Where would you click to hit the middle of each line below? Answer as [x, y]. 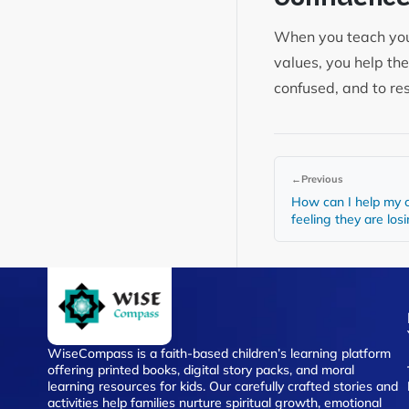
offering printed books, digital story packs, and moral [201, 370]
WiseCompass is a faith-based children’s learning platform [219, 354]
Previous [322, 178]
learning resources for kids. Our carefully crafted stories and [223, 387]
